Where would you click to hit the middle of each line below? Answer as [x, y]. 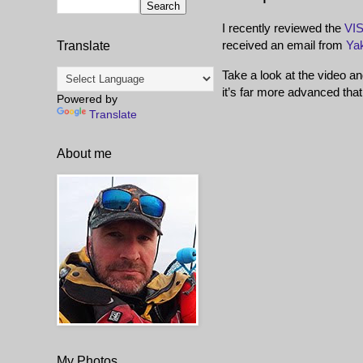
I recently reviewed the [283, 28]
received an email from [284, 45]
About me [84, 153]
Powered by [87, 98]
